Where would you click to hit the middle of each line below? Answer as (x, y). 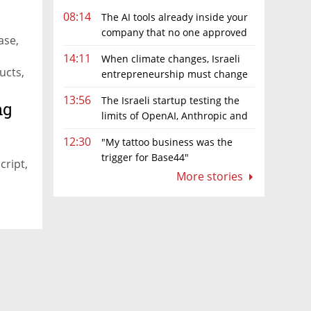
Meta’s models (96, 131)
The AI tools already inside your (175, 17)
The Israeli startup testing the (170, 100)
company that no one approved (174, 32)
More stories (211, 176)
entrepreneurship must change (175, 74)
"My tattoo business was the (167, 142)
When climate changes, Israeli (171, 58)
